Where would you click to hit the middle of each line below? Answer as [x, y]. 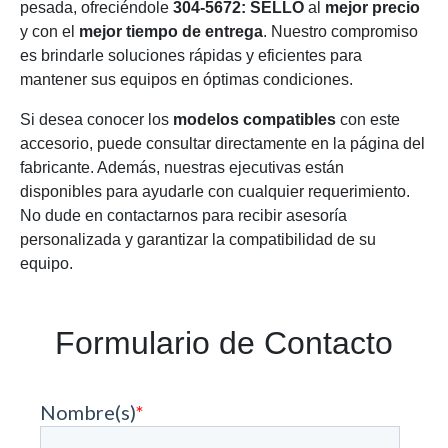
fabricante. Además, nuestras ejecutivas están [182, 167]
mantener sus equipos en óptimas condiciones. [186, 79]
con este [368, 119]
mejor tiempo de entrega [171, 31]
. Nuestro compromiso [340, 31]
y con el [49, 31]
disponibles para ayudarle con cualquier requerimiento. [215, 191]
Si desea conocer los [96, 119]
